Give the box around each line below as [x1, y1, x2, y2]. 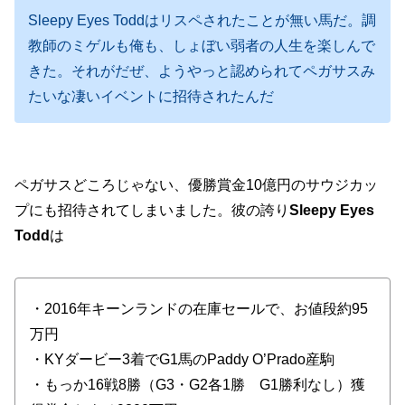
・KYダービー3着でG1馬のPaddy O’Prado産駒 [30, 351, 334, 367]
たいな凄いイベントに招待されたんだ [28, 89, 274, 105]
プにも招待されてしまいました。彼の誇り [14, 202, 289, 219]
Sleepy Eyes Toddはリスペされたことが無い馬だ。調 [28, 13, 376, 29]
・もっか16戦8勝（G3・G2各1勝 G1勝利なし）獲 [30, 376, 365, 392]
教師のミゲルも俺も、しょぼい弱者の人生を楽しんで [28, 38, 375, 54]
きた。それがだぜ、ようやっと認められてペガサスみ [28, 63, 375, 80]
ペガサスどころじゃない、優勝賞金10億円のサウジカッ [14, 177, 378, 193]
